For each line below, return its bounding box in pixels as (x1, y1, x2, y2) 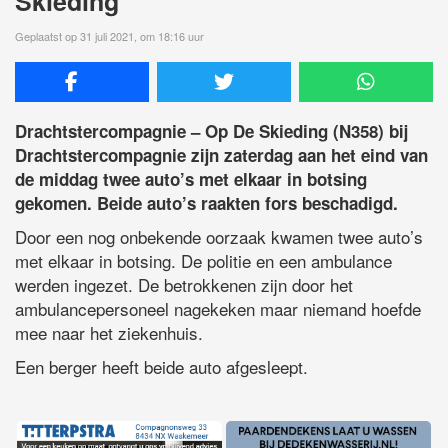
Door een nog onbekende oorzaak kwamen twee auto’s (15, 223, 423, 249)
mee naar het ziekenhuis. (15, 319, 203, 345)
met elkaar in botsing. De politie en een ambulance (15, 247, 392, 273)
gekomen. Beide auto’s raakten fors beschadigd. (15, 190, 398, 215)
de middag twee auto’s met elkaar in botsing (15, 166, 367, 191)
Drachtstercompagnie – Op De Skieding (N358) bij (15, 118, 408, 143)
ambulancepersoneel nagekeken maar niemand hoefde (15, 295, 421, 321)
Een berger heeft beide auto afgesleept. (15, 353, 308, 379)
